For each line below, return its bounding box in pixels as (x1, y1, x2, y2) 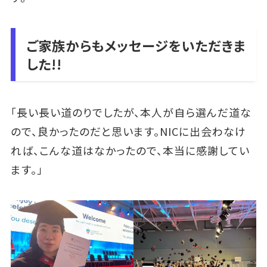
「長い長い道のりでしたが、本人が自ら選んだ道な (10, 104, 252, 120)
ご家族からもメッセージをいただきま (26, 35, 246, 55)
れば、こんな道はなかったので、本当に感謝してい (10, 142, 250, 158)
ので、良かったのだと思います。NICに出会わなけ (10, 123, 246, 139)
